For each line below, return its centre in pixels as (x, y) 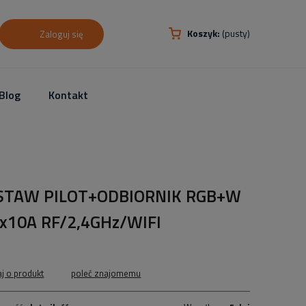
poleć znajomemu (106, 273)
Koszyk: (204, 33)
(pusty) (236, 33)
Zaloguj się (61, 34)
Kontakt (69, 95)
